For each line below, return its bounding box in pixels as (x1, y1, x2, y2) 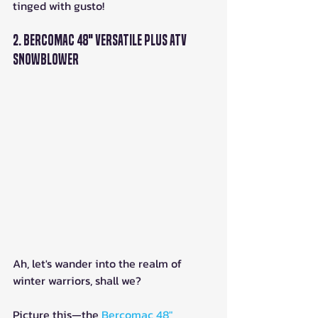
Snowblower (13, 51, 79, 69)
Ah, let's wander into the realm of (13, 255, 185, 273)
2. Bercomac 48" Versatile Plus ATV (13, 32, 189, 50)
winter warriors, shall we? (13, 272, 144, 290)
